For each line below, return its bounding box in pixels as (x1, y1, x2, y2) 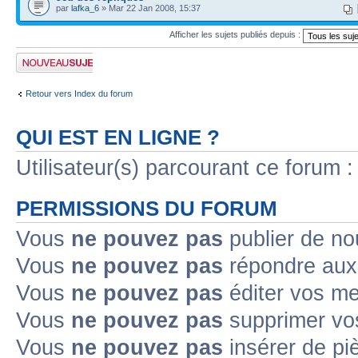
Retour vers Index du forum (26, 89, 133, 98)
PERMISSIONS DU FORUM (16, 197, 277, 220)
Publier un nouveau (16, 52, 90, 62)
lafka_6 (71, 2, 99, 13)
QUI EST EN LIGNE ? (16, 125, 220, 149)
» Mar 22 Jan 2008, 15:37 (99, 2, 201, 13)
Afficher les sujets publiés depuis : (169, 30, 303, 40)
